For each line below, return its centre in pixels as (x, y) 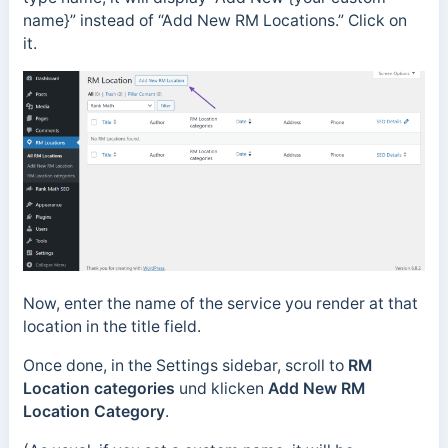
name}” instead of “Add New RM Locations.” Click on (214, 20)
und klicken (221, 389)
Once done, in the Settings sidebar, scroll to (185, 366)
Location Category (93, 412)
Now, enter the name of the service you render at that (220, 304)
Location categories (98, 389)
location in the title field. (111, 327)
